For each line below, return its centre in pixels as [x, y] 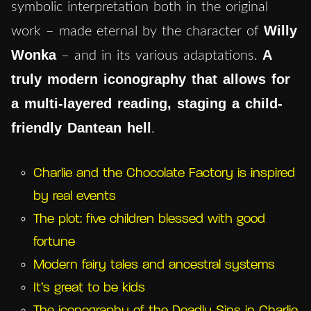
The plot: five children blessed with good [149, 219]
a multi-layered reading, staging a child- [147, 103]
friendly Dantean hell [81, 127]
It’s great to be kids [89, 288]
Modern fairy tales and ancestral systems [154, 265]
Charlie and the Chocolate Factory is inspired [164, 174]
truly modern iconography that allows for [151, 79]
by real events [75, 196]
